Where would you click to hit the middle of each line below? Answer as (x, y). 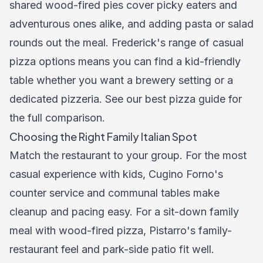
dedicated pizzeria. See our (77, 99)
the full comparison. (57, 118)
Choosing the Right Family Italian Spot (103, 136)
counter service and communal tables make (114, 193)
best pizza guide (185, 99)
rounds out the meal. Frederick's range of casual (127, 43)
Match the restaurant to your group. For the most (128, 155)
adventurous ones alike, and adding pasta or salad (131, 24)
